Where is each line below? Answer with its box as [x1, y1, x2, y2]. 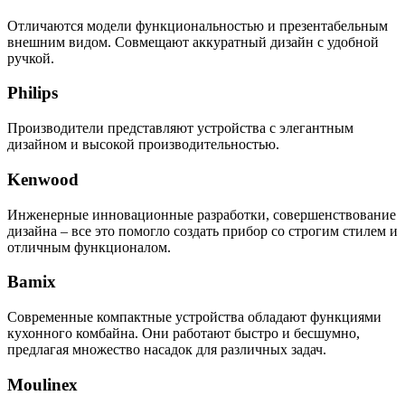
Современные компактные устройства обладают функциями [7, 309, 381, 325]
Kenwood [7, 169, 79, 189]
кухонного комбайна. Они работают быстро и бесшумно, [7, 325, 360, 341]
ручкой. [7, 50, 54, 66]
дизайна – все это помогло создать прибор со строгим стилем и [7, 222, 398, 239]
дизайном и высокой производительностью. [7, 137, 279, 153]
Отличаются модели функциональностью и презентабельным [7, 17, 388, 33]
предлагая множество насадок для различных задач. [7, 342, 326, 357]
